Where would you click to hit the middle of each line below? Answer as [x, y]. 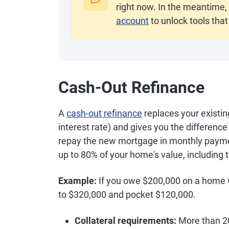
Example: [77, 181]
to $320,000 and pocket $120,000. [127, 194]
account [132, 21]
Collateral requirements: [125, 221]
